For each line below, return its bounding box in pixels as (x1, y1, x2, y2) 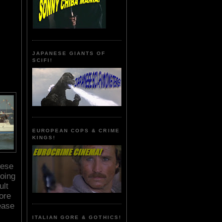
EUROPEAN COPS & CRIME (32, 127, 120, 133)
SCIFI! (32, 57, 53, 63)
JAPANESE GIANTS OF (32, 51, 106, 56)
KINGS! (32, 134, 56, 140)
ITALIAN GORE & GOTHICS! (32, 214, 121, 220)
